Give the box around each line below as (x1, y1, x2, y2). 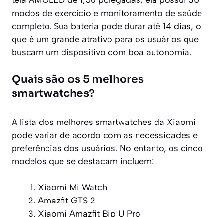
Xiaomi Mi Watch (38, 182, 107, 193)
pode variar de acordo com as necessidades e (12, 129, 198, 140)
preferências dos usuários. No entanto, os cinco (12, 142, 203, 154)
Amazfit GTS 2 (38, 195, 95, 206)
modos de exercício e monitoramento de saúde (12, 7, 202, 18)
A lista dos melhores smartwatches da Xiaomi (12, 116, 196, 127)
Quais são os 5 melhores (12, 72, 144, 86)
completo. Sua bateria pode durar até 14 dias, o (12, 20, 201, 31)
